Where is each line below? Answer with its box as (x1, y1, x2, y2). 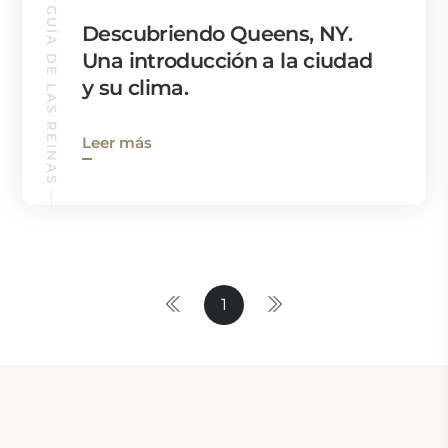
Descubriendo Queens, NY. (82, 20, 353, 46)
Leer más (82, 132, 152, 152)
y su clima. (82, 74, 189, 100)
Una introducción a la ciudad (82, 47, 373, 73)
